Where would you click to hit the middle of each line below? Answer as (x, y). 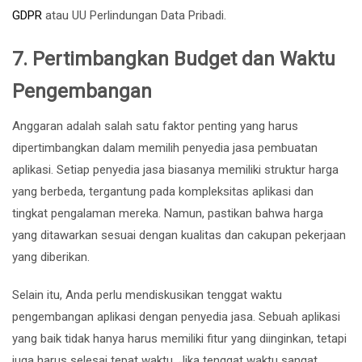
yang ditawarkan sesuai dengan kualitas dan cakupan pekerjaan (179, 235)
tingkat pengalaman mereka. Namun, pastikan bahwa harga (168, 213)
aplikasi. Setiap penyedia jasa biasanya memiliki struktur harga (175, 169)
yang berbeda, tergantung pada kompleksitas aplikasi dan (163, 191)
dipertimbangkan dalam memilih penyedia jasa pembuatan (165, 147)
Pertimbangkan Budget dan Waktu (184, 59)
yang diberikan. (51, 257)
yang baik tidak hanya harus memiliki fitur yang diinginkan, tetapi (179, 338)
